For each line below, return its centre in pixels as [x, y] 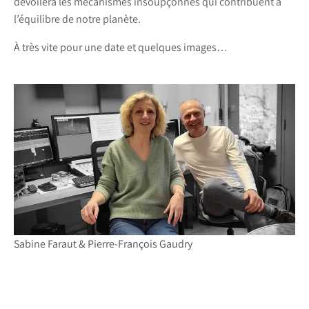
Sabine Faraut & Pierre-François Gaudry [103, 243]
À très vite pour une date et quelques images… [121, 48]
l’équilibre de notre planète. [77, 19]
